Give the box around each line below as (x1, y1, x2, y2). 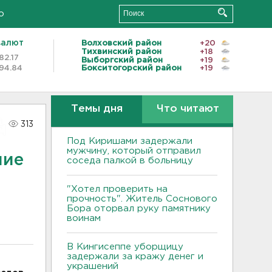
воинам (67, 214, 101, 222)
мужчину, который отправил (67, 147, 201, 155)
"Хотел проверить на (67, 185, 168, 193)
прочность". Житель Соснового (67, 195, 217, 203)
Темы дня (70, 104, 123, 114)
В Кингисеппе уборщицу (67, 243, 183, 251)
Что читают (156, 104, 219, 114)
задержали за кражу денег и (67, 253, 203, 260)
